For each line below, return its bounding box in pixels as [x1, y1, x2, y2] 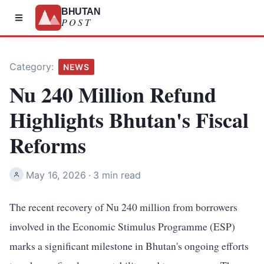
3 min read [93, 169, 141, 181]
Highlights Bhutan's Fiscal [9, 104, 249, 135]
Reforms [9, 130, 86, 160]
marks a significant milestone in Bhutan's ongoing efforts [9, 239, 249, 253]
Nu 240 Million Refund [9, 79, 216, 110]
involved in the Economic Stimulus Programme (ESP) [9, 219, 235, 233]
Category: [9, 61, 54, 72]
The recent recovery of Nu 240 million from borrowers [9, 200, 237, 214]
